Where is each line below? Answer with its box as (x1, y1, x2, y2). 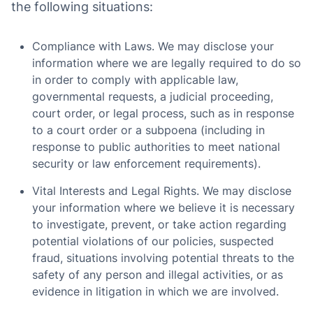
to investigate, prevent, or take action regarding (32, 217, 286, 231)
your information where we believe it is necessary (32, 201, 295, 214)
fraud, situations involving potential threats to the (32, 251, 294, 265)
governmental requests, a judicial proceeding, (32, 89, 273, 103)
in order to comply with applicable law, (32, 73, 238, 87)
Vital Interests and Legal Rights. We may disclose (32, 184, 291, 198)
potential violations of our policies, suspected (32, 234, 274, 248)
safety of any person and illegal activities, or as (32, 268, 283, 282)
